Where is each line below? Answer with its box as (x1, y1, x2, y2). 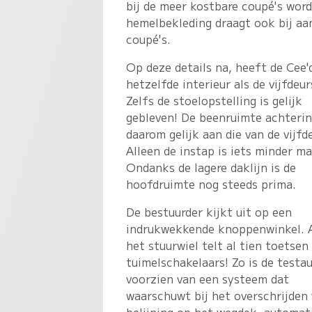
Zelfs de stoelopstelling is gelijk (126, 91, 303, 109)
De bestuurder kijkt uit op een (126, 203, 292, 220)
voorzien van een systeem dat (126, 270, 290, 287)
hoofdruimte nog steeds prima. (126, 175, 297, 192)
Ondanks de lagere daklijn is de (126, 158, 297, 175)
